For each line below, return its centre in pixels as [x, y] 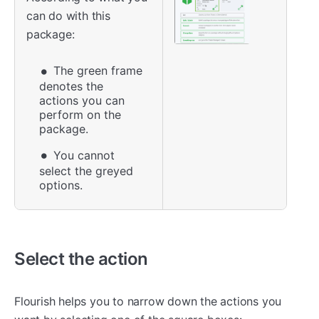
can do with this [68, 16]
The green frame [98, 71]
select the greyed [86, 171]
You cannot [84, 155]
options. [61, 185]
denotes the [71, 87]
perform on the [80, 115]
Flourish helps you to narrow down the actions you [148, 302]
